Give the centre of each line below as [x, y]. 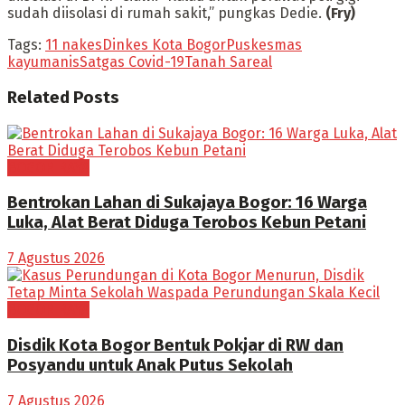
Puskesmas [264, 45]
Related [38, 98]
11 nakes [74, 45]
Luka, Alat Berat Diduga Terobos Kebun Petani [187, 223]
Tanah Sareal [228, 62]
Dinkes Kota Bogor [164, 45]
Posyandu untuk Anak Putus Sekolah [150, 365]
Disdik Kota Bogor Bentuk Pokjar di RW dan [175, 345]
